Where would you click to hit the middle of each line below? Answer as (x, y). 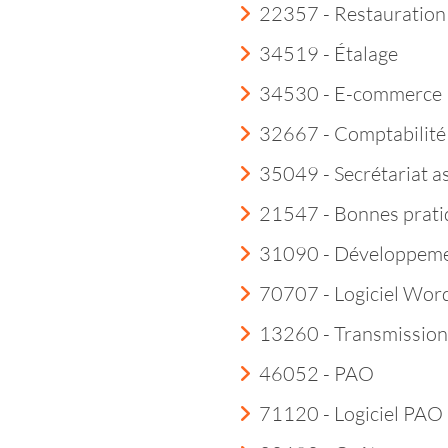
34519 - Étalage (328, 53)
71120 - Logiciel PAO (351, 413)
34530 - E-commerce (350, 93)
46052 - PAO (316, 373)
